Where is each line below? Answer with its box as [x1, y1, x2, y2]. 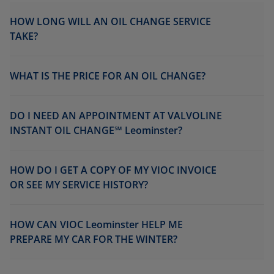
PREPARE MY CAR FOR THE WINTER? [10, 232, 177, 246]
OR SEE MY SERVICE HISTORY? [10, 177, 148, 191]
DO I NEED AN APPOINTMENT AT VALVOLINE [10, 108, 222, 122]
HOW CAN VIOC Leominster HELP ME [10, 217, 183, 231]
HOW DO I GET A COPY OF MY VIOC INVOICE [10, 163, 217, 177]
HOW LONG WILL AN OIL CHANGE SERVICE [10, 14, 211, 28]
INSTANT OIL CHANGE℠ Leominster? [10, 123, 182, 137]
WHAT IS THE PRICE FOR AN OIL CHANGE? [10, 68, 206, 83]
